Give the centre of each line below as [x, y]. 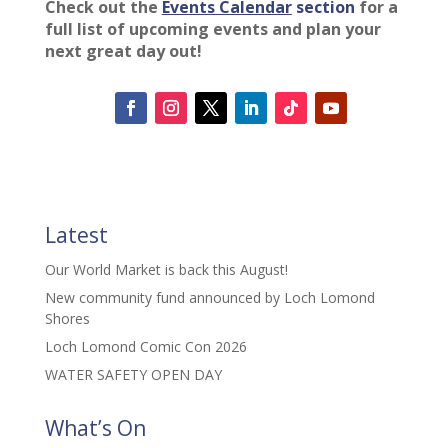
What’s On [95, 428]
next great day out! [123, 51]
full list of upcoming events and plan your [212, 29]
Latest [76, 235]
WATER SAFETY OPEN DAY [133, 375]
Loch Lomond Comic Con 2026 [145, 347]
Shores [67, 319]
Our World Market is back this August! [166, 270]
